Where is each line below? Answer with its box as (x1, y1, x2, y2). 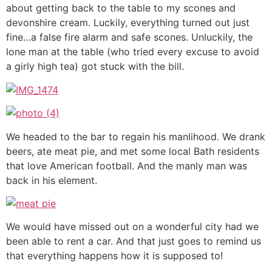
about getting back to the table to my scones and (6, 2, 236, 15)
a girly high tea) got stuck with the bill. (6, 60, 184, 73)
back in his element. (6, 174, 100, 186)
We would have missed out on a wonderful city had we (6, 220, 259, 233)
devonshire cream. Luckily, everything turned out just (6, 16, 250, 29)
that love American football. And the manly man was (6, 159, 247, 172)
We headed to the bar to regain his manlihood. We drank (6, 130, 265, 143)
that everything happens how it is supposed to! (6, 250, 226, 262)
